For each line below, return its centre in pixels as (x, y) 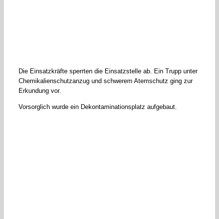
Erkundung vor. (40, 91)
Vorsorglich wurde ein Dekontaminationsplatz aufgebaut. (98, 107)
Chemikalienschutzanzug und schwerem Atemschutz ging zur (106, 81)
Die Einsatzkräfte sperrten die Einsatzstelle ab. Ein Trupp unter (108, 71)
